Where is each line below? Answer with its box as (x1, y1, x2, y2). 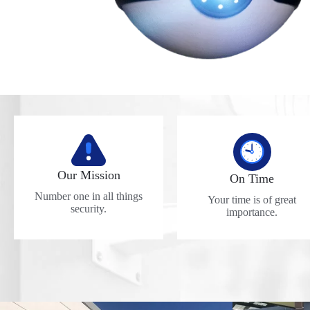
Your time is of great (208, 194, 296, 206)
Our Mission (57, 168, 120, 183)
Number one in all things (35, 190, 143, 203)
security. (71, 203, 107, 215)
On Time (230, 172, 274, 186)
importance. (226, 206, 277, 219)
